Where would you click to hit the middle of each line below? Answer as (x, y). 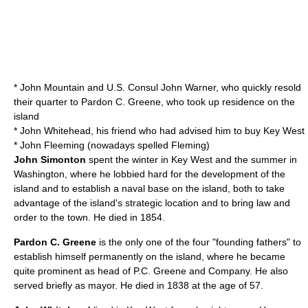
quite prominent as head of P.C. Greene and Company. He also (151, 271)
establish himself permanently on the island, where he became (150, 256)
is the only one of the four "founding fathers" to (199, 242)
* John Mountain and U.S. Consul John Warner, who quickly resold (157, 87)
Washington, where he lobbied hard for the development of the (150, 174)
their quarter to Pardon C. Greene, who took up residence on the (154, 102)
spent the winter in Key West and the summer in (191, 159)
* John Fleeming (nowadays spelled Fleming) (112, 145)
